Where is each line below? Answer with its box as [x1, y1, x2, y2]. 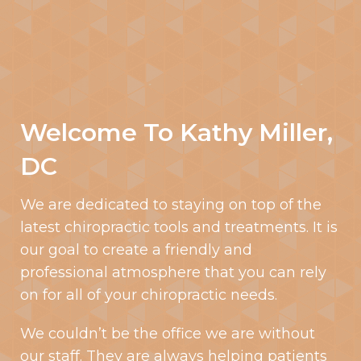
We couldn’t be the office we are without [20, 325, 315, 343]
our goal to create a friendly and [20, 241, 252, 259]
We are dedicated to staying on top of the [20, 196, 322, 214]
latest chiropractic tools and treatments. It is [20, 218, 338, 237]
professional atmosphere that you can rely [20, 263, 326, 282]
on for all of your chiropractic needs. [20, 286, 277, 305]
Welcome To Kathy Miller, [20, 118, 333, 148]
